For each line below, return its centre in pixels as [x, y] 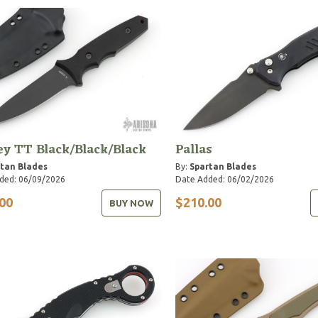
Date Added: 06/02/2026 [224, 179]
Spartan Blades [223, 166]
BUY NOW [131, 203]
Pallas [193, 149]
